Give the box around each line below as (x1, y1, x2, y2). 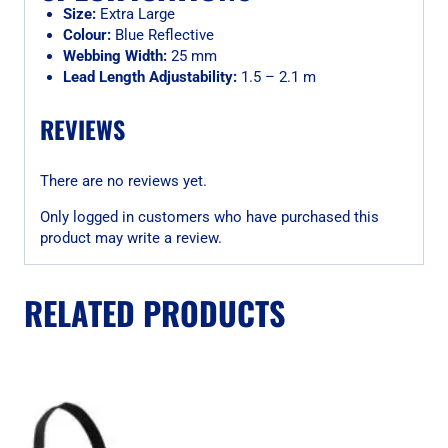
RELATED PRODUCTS (24, 288, 285, 336)
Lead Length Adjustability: (62, 68, 237, 86)
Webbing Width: (62, 47, 167, 65)
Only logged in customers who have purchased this (40, 207, 379, 226)
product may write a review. (40, 228, 222, 247)
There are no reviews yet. (40, 171, 207, 190)
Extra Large (95, 5, 175, 23)
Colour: (62, 26, 111, 44)
